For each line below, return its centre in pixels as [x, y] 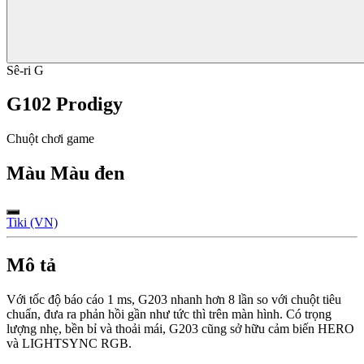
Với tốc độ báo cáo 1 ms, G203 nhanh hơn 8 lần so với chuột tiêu [174, 299]
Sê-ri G [25, 70]
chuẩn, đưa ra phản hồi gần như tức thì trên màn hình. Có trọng [169, 314]
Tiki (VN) [32, 223]
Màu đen [87, 173]
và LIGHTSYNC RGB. [69, 343]
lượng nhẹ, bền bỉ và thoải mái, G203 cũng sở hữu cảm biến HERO [180, 328]
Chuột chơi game [50, 139]
